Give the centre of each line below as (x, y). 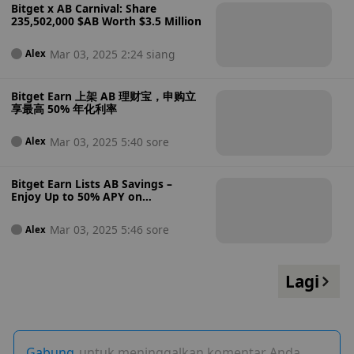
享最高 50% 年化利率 (64, 108)
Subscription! (47, 209)
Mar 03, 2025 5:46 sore (109, 230)
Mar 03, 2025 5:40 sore (109, 141)
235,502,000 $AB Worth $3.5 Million (106, 21)
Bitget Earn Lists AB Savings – (91, 184)
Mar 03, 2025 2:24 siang (112, 54)
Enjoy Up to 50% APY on (76, 197)
